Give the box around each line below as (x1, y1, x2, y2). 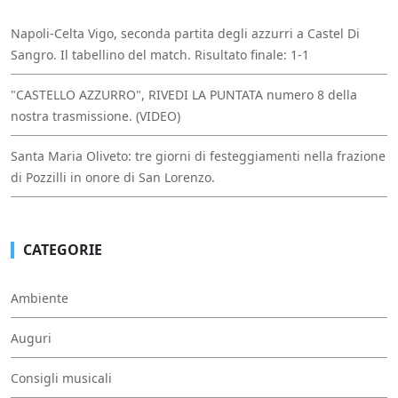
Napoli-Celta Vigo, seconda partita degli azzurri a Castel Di (11, 24, 360, 42)
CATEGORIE (23, 239, 102, 259)
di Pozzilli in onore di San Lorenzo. (11, 168, 215, 186)
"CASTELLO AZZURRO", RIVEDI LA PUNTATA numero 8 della (11, 85, 357, 103)
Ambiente (11, 289, 68, 306)
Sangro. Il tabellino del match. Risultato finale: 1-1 (11, 45, 309, 63)
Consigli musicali (11, 369, 112, 386)
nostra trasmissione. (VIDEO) (11, 107, 180, 124)
